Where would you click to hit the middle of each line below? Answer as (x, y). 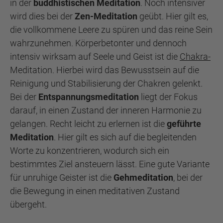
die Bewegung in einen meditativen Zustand (95, 191)
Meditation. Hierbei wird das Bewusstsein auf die (105, 70)
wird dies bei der (42, 16)
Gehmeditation (143, 177)
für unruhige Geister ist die (62, 177)
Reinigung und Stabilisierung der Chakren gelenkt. (106, 83)
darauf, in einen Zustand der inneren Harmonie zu (106, 110)
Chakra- (195, 56)
